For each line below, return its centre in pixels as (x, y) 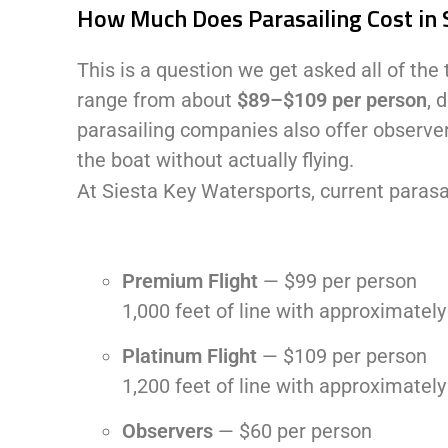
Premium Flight (190, 280)
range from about (157, 99)
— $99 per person (338, 280)
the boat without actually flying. (216, 159)
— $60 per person (293, 430)
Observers (168, 430)
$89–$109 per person (332, 99)
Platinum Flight (190, 355)
